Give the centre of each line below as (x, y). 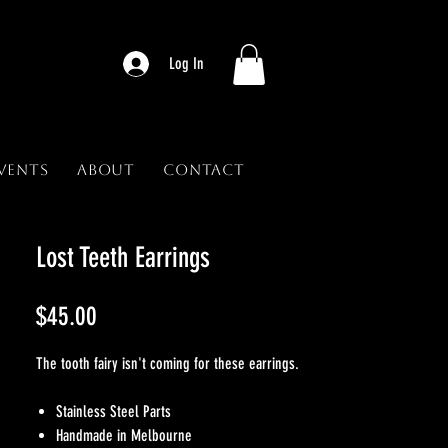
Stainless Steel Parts (113, 411)
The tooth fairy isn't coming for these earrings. (169, 363)
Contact (204, 169)
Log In (186, 63)
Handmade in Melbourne (124, 435)
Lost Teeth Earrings (123, 257)
